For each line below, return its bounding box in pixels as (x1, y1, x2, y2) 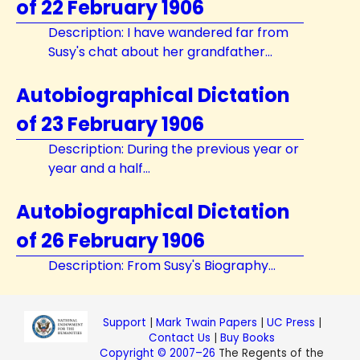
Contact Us (149, 330, 211, 346)
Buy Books (220, 330, 276, 346)
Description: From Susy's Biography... (48, 256, 276, 275)
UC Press (266, 315, 315, 330)
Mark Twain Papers (155, 315, 257, 330)
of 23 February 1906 (16, 111, 204, 137)
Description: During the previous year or (48, 140, 299, 158)
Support (102, 315, 146, 330)
